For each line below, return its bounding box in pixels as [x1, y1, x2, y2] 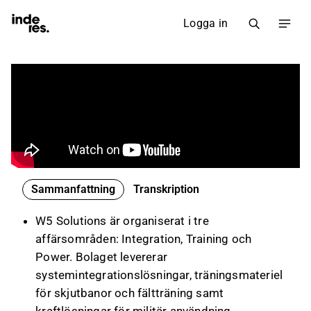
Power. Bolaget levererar [35, 250, 167, 264]
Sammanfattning [31, 183, 115, 196]
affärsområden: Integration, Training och [35, 232, 252, 246]
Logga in [183, 17, 228, 30]
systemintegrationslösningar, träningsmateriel [35, 268, 283, 282]
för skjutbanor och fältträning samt [35, 286, 224, 300]
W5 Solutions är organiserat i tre [35, 214, 209, 228]
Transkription [133, 183, 199, 196]
